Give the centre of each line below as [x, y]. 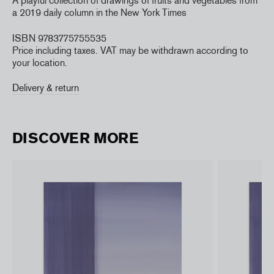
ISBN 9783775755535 [59, 38]
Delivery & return [46, 87]
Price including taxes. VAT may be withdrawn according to [130, 50]
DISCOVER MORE [76, 138]
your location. [40, 62]
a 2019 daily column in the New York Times [99, 13]
